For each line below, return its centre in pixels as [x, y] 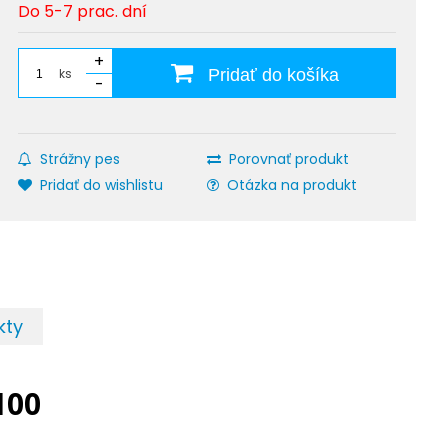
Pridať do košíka [270, 75]
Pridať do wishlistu [102, 185]
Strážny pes [80, 159]
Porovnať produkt [289, 159]
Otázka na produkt [292, 185]
